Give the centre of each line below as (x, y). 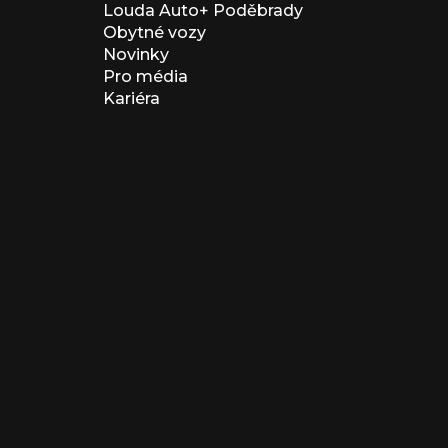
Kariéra (131, 98)
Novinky (136, 54)
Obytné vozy (154, 32)
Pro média (145, 76)
